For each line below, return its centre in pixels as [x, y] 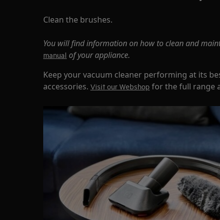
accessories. [67, 86]
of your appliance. [98, 55]
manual [55, 55]
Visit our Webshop [120, 86]
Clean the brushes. [78, 20]
